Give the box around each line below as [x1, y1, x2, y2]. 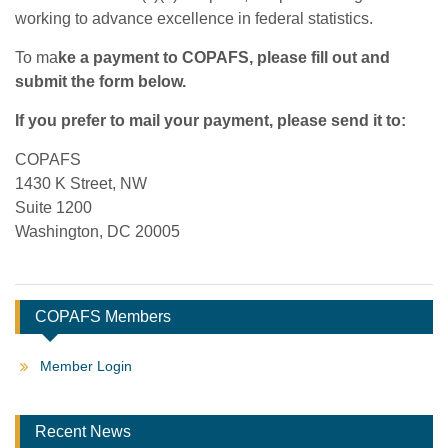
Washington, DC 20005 [15, 222, 180, 240]
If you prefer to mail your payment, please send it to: [15, 111, 406, 129]
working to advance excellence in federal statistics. [15, 9, 373, 27]
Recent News [35, 422, 131, 440]
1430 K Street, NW [15, 174, 147, 192]
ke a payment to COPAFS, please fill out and [58, 48, 390, 66]
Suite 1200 [15, 198, 92, 216]
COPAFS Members [35, 307, 171, 325]
